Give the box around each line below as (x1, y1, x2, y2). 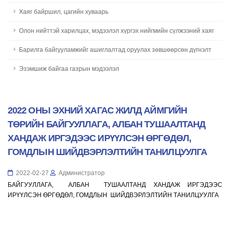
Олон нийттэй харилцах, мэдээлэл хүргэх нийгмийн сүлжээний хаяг (19, 27, 214, 34)
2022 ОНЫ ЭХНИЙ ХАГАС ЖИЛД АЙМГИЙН (8, 105, 187, 116)
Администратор (57, 169, 105, 176)
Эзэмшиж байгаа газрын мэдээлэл (19, 65, 119, 72)
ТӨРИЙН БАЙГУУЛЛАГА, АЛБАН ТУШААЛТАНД (8, 119, 206, 129)
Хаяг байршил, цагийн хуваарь (19, 8, 108, 15)
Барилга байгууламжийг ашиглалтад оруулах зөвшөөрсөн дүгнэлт (19, 46, 212, 53)
